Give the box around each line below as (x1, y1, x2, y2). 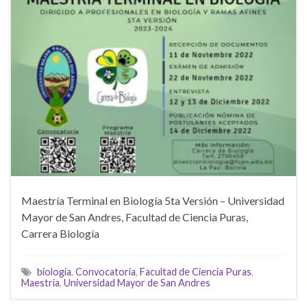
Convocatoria (75, 265, 136, 278)
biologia (37, 265, 71, 278)
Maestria (21, 276, 60, 288)
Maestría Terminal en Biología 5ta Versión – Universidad (21, 193, 284, 207)
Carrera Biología (21, 226, 99, 240)
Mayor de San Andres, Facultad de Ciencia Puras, (21, 210, 248, 223)
